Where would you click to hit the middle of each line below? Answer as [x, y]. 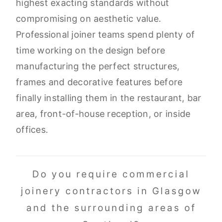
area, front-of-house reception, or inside [103, 114]
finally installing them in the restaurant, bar [109, 98]
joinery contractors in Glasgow [111, 191]
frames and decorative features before [99, 82]
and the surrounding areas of [111, 208]
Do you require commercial [111, 174]
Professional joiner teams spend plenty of [106, 35]
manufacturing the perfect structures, [98, 66]
